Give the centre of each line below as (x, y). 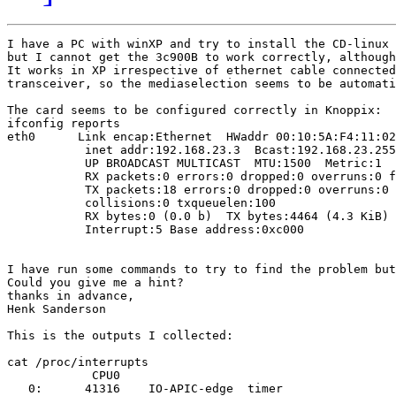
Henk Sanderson (57, 309)
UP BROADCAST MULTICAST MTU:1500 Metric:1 (194, 164)
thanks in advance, (71, 296)
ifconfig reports (64, 124)
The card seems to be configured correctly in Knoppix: (194, 110)
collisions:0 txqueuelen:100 (141, 203)
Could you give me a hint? (95, 283)
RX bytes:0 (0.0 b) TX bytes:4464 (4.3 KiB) (198, 217)
